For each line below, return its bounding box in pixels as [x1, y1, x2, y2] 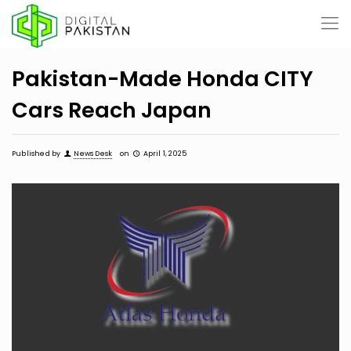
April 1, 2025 [143, 149, 187, 158]
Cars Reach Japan [12, 96, 212, 125]
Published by [12, 149, 61, 158]
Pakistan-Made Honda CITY [12, 64, 313, 93]
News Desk [74, 149, 113, 158]
